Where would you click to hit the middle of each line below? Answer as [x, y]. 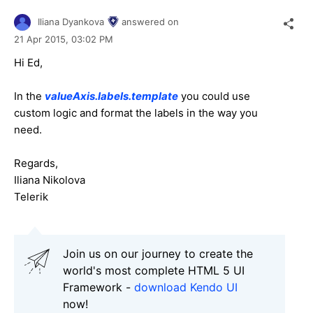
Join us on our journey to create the [158, 253]
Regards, [36, 163]
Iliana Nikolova [50, 180]
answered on [150, 21]
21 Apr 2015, [43, 39]
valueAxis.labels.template [111, 96]
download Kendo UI [186, 287]
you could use [214, 96]
